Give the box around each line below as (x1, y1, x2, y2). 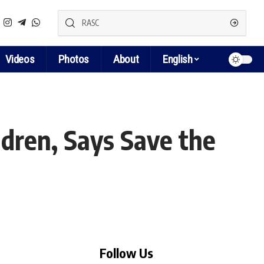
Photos (58, 52, 90, 66)
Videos (5, 52, 35, 66)
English (163, 52, 193, 66)
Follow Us (99, 245, 153, 261)
